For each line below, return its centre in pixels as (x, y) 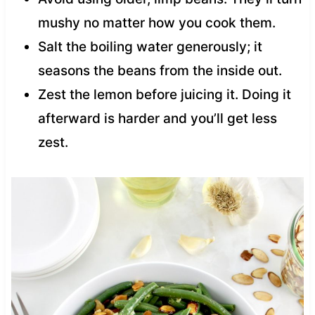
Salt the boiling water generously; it (150, 46)
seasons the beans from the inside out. (160, 70)
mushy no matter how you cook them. (156, 22)
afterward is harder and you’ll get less (157, 118)
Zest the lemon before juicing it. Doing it (164, 94)
